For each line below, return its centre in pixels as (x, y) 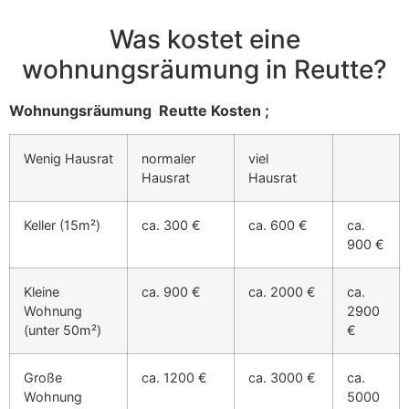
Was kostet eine (204, 39)
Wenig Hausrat (68, 158)
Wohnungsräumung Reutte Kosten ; (139, 110)
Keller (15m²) (62, 225)
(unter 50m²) (63, 330)
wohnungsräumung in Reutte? (204, 69)
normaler (168, 158)
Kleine (42, 291)
